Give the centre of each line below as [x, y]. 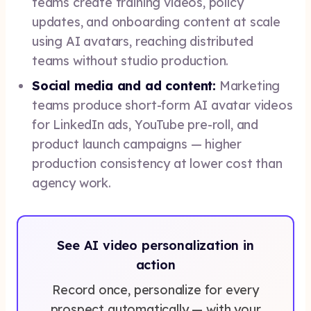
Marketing [248, 86]
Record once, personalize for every [155, 290]
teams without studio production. [131, 61]
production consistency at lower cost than [157, 163]
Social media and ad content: [124, 86]
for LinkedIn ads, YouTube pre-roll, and [145, 125]
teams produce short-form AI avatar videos [162, 105]
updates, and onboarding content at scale [156, 22]
